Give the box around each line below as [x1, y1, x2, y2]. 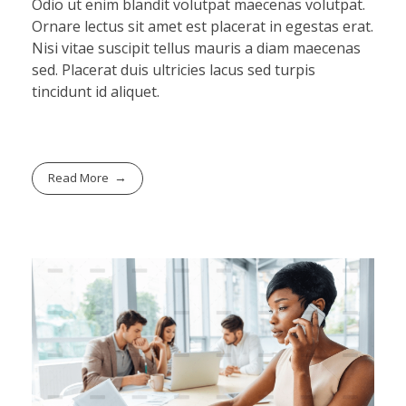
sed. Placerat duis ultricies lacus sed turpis [32, 59, 315, 80]
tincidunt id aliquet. [32, 81, 159, 101]
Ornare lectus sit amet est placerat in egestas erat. [32, 15, 373, 36]
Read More [48, 169, 110, 187]
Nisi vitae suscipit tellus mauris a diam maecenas [32, 37, 361, 58]
